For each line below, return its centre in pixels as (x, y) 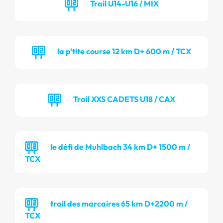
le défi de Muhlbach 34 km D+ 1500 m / (120, 147)
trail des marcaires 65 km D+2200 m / (119, 203)
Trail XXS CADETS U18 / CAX (124, 99)
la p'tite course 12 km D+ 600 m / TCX (124, 51)
